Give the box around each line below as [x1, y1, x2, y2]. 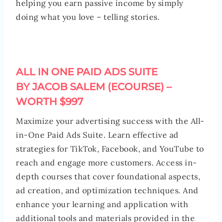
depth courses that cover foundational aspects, [16, 171, 200, 181]
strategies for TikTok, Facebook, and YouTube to [16, 143, 204, 154]
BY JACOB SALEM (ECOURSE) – [16, 80, 171, 93]
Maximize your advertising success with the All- [16, 115, 205, 126]
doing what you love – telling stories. [16, 11, 160, 22]
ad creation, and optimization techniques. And [16, 185, 199, 195]
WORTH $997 [16, 95, 83, 108]
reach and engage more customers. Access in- [16, 157, 197, 167]
